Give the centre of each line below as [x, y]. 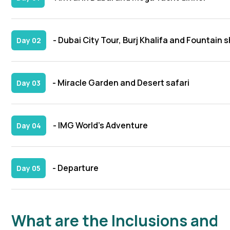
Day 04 [29, 126]
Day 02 [29, 41]
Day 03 [28, 83]
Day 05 [28, 168]
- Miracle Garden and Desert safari [120, 83]
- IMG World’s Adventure [100, 126]
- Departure [75, 168]
